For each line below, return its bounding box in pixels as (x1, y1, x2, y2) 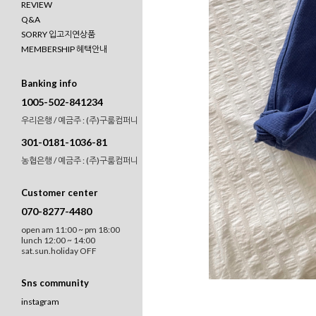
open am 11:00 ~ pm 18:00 (21, 224, 120, 236)
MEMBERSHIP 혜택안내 (21, 44, 107, 55)
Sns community (21, 277, 89, 289)
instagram (21, 296, 59, 308)
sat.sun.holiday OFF (21, 245, 97, 257)
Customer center (21, 187, 98, 199)
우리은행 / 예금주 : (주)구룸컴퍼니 (21, 115, 138, 126)
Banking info (21, 78, 77, 90)
